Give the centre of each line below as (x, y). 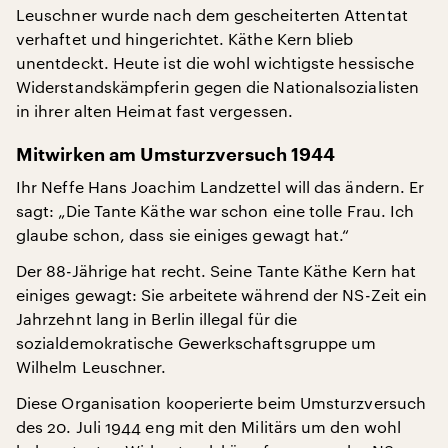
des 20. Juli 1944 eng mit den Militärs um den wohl (208, 426)
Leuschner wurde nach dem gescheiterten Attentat (212, 14)
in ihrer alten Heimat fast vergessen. (154, 110)
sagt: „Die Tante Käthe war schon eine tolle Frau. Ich (215, 210)
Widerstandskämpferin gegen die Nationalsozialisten (217, 86)
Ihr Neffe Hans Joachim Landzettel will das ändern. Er (220, 186)
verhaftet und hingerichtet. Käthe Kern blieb (185, 38)
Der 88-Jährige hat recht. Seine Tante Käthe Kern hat (216, 270)
